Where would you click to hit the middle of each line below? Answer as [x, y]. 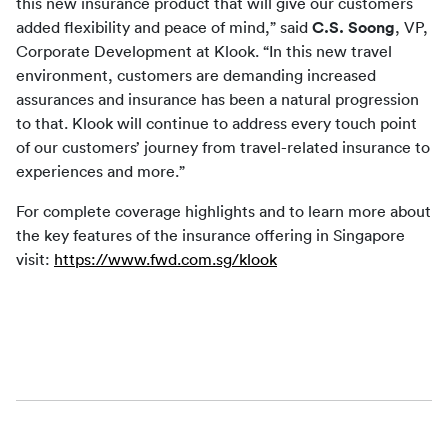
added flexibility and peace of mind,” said [164, 28]
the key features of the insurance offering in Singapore [210, 236]
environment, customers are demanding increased [196, 76]
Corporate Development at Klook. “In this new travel [204, 52]
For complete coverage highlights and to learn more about [223, 212]
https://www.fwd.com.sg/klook [165, 260]
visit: [35, 260]
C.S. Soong [353, 28]
